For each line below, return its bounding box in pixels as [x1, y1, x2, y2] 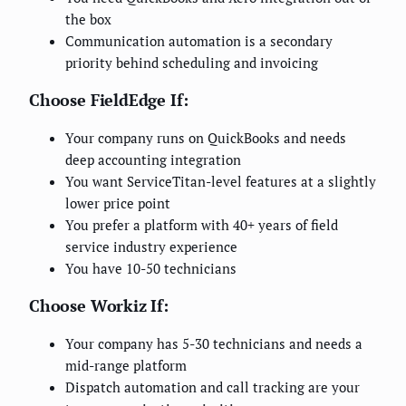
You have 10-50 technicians [65, 259, 237, 278]
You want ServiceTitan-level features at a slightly [65, 172, 376, 191]
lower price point [65, 194, 170, 213]
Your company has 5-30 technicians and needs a [65, 334, 362, 353]
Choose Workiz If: [29, 295, 169, 317]
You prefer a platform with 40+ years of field [65, 216, 338, 235]
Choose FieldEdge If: [29, 89, 188, 111]
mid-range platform [65, 356, 187, 375]
